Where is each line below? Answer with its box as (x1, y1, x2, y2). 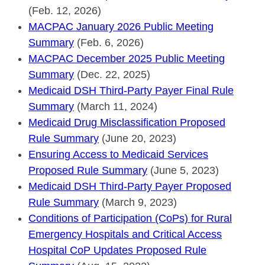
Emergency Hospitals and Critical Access (28, 228, 222, 240)
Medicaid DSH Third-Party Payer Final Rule (28, 84, 234, 96)
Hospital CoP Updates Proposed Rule (28, 244, 206, 256)
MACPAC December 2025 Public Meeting (28, 52, 225, 64)
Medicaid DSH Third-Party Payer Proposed (28, 180, 231, 192)
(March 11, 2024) (74, 100, 157, 112)
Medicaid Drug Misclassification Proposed (28, 116, 225, 128)
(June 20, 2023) (99, 132, 176, 144)
